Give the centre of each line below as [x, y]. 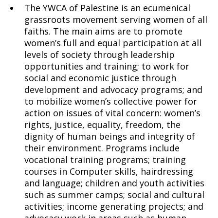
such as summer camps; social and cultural [114, 195]
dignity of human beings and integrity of [110, 136]
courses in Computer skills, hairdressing [109, 171]
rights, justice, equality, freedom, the [102, 125]
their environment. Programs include [102, 148]
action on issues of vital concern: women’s [112, 113]
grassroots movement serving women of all [116, 19]
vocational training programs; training [105, 160]
